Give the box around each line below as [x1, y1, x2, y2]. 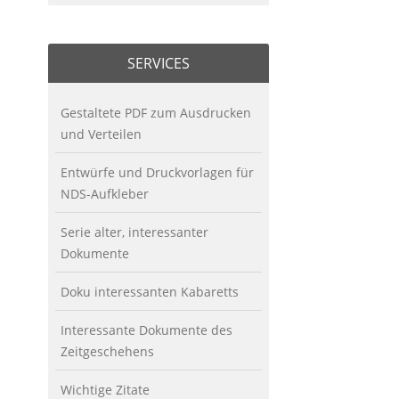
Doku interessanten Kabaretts [60, 282, 239, 300]
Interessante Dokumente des [60, 321, 232, 338]
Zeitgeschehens [60, 342, 154, 360]
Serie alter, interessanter [60, 223, 208, 240]
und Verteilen [60, 125, 142, 142]
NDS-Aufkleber [60, 184, 149, 202]
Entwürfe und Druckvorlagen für [60, 163, 254, 181]
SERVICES [126, 53, 190, 73]
